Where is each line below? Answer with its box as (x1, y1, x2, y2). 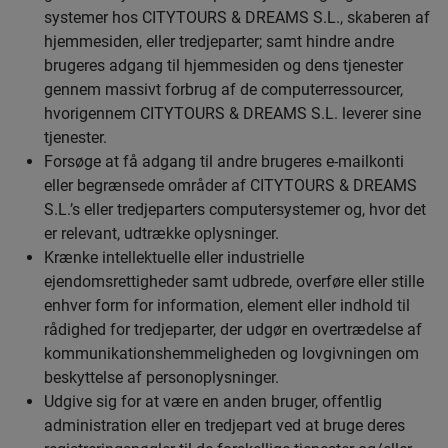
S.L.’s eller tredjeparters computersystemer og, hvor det (44, 200, 426, 219)
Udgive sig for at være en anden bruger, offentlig (44, 392, 382, 411)
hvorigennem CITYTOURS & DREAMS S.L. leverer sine (44, 104, 421, 123)
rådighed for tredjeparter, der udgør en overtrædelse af (44, 320, 422, 339)
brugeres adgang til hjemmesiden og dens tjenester (44, 56, 403, 75)
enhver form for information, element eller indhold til (44, 296, 410, 315)
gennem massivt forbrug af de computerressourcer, (44, 80, 403, 99)
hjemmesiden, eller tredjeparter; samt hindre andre (44, 32, 394, 51)
